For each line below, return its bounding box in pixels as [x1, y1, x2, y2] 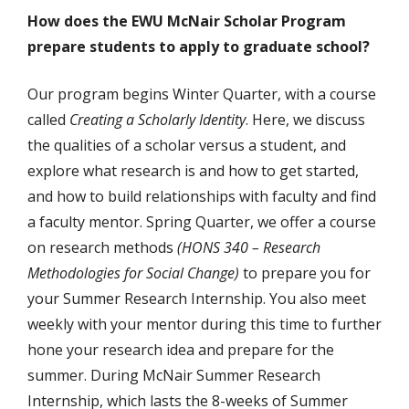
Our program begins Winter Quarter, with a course [27, 84, 376, 104]
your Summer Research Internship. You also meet [27, 288, 366, 309]
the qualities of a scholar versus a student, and [27, 135, 346, 155]
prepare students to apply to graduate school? [27, 37, 370, 57]
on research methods [27, 237, 173, 257]
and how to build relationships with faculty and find [27, 186, 376, 206]
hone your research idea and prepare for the [27, 340, 334, 360]
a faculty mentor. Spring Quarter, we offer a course [27, 212, 376, 232]
